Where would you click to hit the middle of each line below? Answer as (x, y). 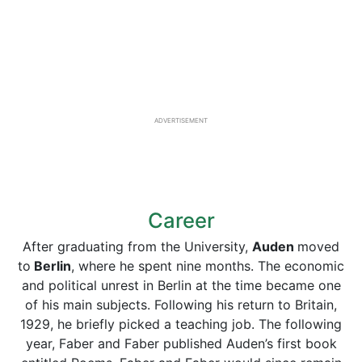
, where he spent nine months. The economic (208, 266)
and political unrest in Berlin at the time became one (181, 285)
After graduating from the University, (137, 246)
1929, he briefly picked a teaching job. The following (181, 324)
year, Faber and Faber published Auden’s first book (181, 343)
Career (181, 220)
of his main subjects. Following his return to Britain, (181, 305)
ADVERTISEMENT (181, 120)
